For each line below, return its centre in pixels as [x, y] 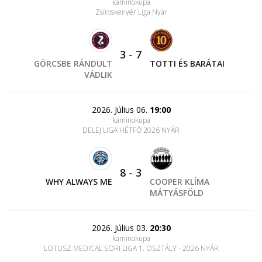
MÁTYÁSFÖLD [176, 193]
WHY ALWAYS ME [79, 182]
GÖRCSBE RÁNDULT [73, 63]
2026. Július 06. [120, 110]
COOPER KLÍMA [179, 182]
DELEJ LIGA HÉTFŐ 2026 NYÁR [131, 130]
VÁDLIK [99, 75]
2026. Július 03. [120, 228]
